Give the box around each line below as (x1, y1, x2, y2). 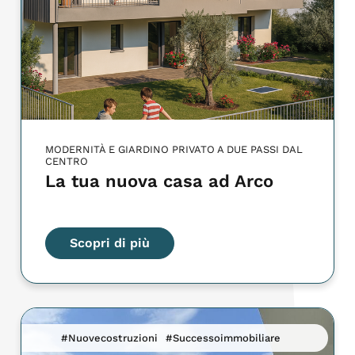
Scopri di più (70, 235, 151, 250)
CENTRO (45, 155, 89, 167)
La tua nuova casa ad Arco (45, 170, 274, 191)
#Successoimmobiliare (166, 331, 281, 344)
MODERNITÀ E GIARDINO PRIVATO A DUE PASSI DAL (45, 143, 303, 155)
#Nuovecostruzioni (61, 331, 158, 344)
